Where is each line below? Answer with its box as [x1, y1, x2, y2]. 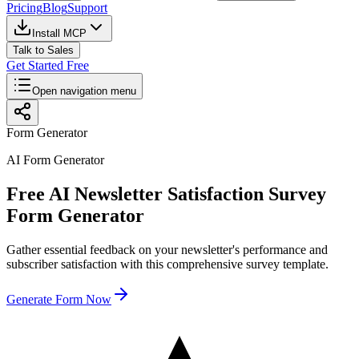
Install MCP [32, 27, 87, 39]
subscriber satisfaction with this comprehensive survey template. [6, 256, 329, 271]
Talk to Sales [13, 44, 74, 56]
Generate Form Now [6, 292, 111, 306]
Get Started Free [6, 58, 89, 72]
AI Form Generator [6, 153, 104, 167]
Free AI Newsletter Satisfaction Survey [6, 183, 326, 204]
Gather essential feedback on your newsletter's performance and [6, 242, 328, 256]
